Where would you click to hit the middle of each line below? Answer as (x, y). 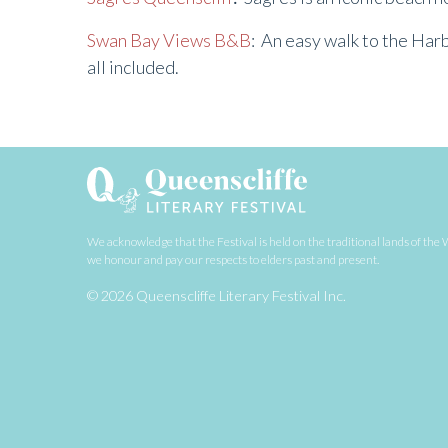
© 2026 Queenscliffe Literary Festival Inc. (216, 296)
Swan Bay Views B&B (169, 40)
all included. (133, 67)
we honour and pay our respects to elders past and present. (233, 260)
